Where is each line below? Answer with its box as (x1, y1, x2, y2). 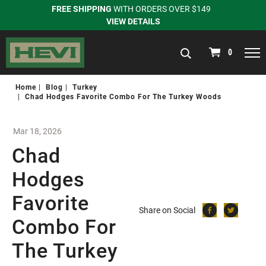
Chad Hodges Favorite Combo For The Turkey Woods (25, 91, 221, 101)
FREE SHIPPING (52, 3, 112, 15)
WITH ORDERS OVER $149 (112, 3, 214, 15)
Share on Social (139, 204, 195, 216)
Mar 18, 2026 (13, 125, 62, 137)
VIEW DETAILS (106, 15, 160, 27)
